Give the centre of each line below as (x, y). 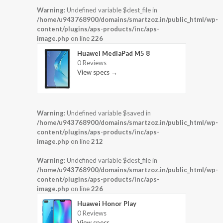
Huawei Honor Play (107, 203)
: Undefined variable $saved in (107, 113)
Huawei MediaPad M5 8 (113, 54)
